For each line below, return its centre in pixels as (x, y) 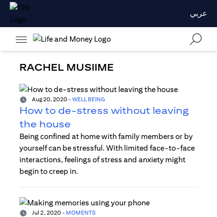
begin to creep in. (49, 171)
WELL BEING (89, 99)
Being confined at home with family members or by (106, 137)
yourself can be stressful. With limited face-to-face (107, 148)
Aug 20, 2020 (49, 99)
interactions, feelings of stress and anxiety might (102, 160)
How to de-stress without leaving (104, 110)
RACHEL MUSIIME (67, 67)
